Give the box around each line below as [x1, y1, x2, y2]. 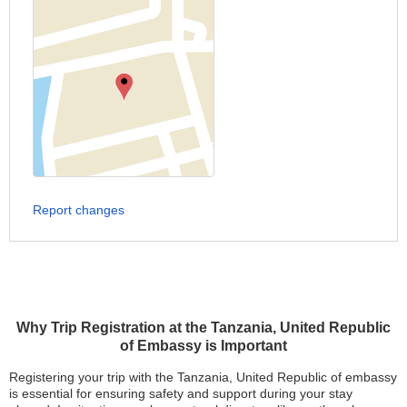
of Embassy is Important [120, 338, 287, 354]
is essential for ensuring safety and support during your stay [9, 386, 352, 402]
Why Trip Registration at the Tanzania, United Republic [16, 320, 391, 336]
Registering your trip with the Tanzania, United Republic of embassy [9, 370, 397, 385]
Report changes [33, 203, 124, 218]
